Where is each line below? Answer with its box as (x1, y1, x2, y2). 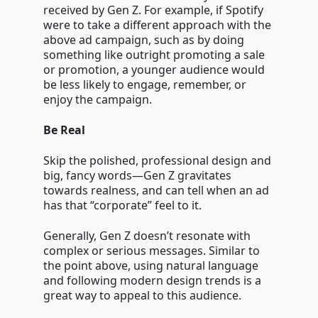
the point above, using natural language (43, 258, 258, 273)
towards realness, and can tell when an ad (43, 182, 269, 198)
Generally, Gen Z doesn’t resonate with (43, 228, 251, 243)
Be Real (43, 122, 88, 138)
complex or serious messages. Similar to (43, 243, 260, 258)
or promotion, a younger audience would (43, 62, 265, 77)
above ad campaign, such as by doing (43, 32, 244, 48)
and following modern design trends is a (43, 273, 261, 288)
